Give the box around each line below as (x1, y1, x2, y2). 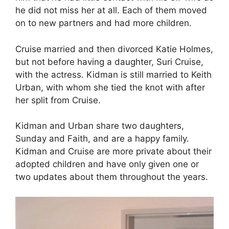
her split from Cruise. (15, 95, 101, 105)
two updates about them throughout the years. (15, 172, 208, 182)
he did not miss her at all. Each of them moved (15, 5, 207, 16)
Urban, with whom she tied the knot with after (15, 82, 205, 93)
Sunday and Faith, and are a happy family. (15, 133, 189, 144)
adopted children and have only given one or (15, 159, 199, 170)
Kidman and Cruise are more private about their (15, 146, 212, 157)
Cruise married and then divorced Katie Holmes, (15, 43, 213, 54)
